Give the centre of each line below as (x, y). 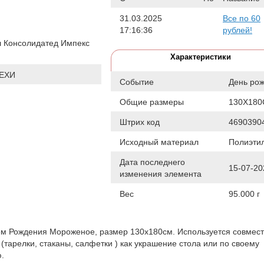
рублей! (237, 30)
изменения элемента (161, 174)
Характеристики (200, 57)
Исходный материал (159, 142)
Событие (137, 82)
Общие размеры (152, 102)
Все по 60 (242, 18)
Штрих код (140, 122)
